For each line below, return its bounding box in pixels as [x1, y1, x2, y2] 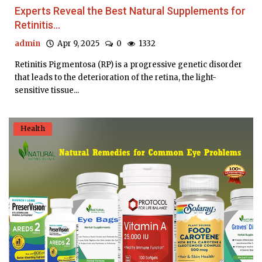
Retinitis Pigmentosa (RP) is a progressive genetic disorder [15, 60, 242, 70]
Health [20, 124, 45, 133]
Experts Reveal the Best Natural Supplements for [15, 5, 246, 18]
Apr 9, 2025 [54, 39, 99, 49]
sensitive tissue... [15, 85, 79, 96]
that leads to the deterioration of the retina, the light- [15, 73, 216, 83]
